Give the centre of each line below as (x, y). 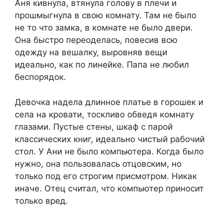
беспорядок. (40, 77)
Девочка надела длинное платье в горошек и (109, 102)
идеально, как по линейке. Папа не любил (102, 65)
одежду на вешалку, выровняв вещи (91, 53)
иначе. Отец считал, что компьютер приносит (109, 188)
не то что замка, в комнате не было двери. (104, 28)
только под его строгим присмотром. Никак (106, 176)
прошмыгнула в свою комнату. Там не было (106, 16)
